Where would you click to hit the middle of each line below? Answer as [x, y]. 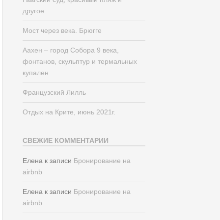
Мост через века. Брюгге [62, 30]
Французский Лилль [55, 92]
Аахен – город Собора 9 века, [71, 50]
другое [34, 11]
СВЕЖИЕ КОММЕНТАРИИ [66, 140]
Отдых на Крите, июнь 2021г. [69, 112]
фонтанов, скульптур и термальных [80, 61]
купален [36, 72]
